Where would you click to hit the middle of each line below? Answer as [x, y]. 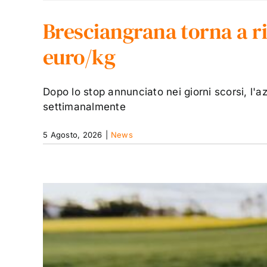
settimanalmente [84, 106]
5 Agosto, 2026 [73, 134]
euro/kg [79, 57]
